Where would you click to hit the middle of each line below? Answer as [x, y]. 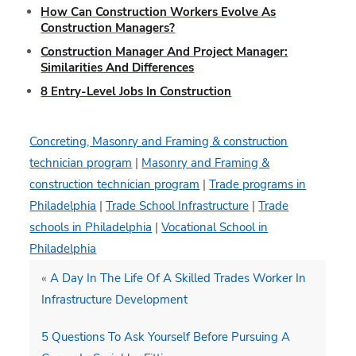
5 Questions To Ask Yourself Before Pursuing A [166, 337]
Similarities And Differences [118, 67]
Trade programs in [258, 184]
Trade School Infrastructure [178, 205]
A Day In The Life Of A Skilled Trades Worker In [178, 278]
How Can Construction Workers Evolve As [159, 12]
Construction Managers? [108, 27]
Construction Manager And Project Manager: [164, 51]
